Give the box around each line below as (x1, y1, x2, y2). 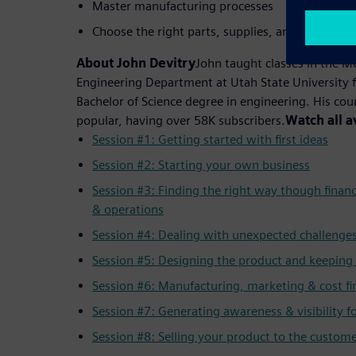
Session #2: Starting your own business (92, 157, 310, 172)
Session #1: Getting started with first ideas (92, 131, 328, 147)
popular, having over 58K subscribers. (76, 112, 285, 128)
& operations (92, 201, 164, 217)
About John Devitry (76, 55, 195, 71)
